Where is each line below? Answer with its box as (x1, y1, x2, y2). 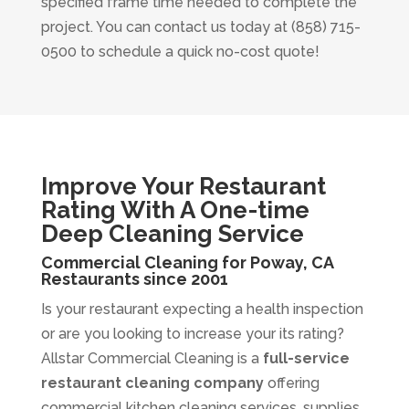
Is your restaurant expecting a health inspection (40, 299, 363, 318)
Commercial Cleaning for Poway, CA (40, 252, 333, 272)
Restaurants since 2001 (40, 268, 228, 288)
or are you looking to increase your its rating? (40, 324, 344, 342)
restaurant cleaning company (40, 373, 264, 392)
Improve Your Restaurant (40, 172, 326, 200)
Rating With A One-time (40, 195, 309, 224)
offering (263, 373, 320, 392)
